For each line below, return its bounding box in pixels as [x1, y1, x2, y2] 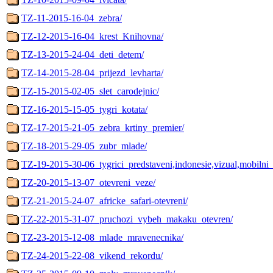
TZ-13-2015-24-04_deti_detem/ [21, 49, 144, 60]
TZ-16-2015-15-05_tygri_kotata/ [21, 104, 147, 115]
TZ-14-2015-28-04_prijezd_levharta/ [21, 67, 163, 78]
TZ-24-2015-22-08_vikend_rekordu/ [21, 250, 163, 261]
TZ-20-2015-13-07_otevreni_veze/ [21, 177, 155, 188]
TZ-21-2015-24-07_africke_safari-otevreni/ [21, 195, 188, 206]
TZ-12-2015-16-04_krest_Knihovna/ [21, 30, 163, 41]
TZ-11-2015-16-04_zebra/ [21, 12, 122, 23]
